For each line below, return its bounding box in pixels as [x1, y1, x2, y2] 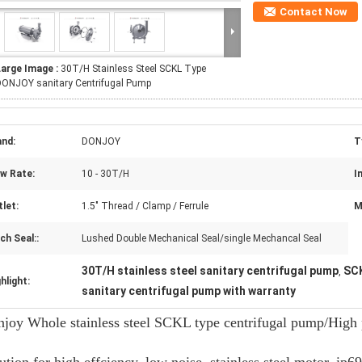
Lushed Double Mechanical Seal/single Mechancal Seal [82, 233, 322, 244]
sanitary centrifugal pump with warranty [82, 284, 296, 297]
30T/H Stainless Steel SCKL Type [61, 63, 206, 74]
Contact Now [280, 6, 347, 18]
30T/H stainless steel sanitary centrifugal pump [82, 264, 339, 277]
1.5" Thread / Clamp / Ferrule [82, 200, 208, 212]
